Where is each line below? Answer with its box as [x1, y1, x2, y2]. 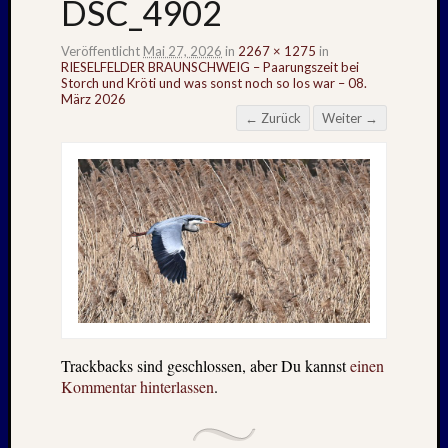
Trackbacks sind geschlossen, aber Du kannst [61, 355, 350, 377]
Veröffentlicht [61, 43, 143, 60]
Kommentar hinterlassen [61, 376, 214, 398]
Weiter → [322, 110, 378, 127]
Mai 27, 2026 [143, 43, 222, 60]
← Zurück [245, 110, 301, 127]
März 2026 [61, 91, 126, 108]
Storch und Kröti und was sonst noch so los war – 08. [61, 75, 367, 92]
